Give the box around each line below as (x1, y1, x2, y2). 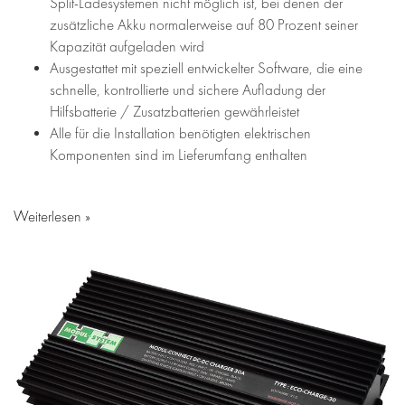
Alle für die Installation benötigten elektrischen (50, 125, 311, 143)
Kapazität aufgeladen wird (50, 38, 204, 56)
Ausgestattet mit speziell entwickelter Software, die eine (50, 60, 363, 78)
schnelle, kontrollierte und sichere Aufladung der (50, 81, 325, 99)
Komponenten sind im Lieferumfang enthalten (50, 146, 307, 165)
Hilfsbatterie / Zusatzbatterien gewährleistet (50, 103, 299, 121)
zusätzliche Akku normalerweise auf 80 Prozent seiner (50, 16, 358, 34)
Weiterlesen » (14, 208, 90, 226)
